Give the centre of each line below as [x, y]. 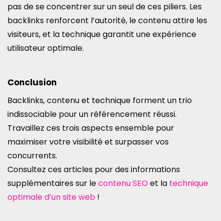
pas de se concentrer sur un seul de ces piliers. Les [105, 7]
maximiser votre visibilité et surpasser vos [88, 142]
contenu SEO [123, 183]
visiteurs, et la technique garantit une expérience [102, 34]
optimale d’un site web [51, 197]
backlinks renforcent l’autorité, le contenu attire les [107, 20]
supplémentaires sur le [53, 183]
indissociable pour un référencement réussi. [92, 114]
